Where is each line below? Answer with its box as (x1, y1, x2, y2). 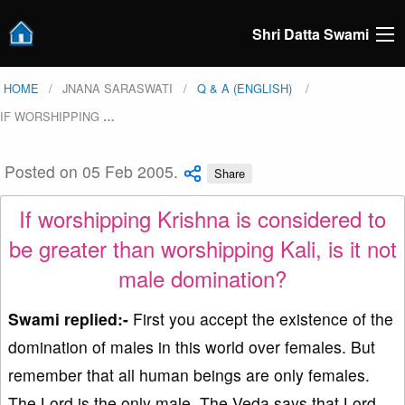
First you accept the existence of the (133, 306, 393, 330)
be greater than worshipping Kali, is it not (8, 232, 397, 265)
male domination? (118, 262, 287, 295)
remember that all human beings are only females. (8, 363, 370, 386)
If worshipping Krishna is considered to (19, 202, 386, 235)
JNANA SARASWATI (62, 80, 174, 98)
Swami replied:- (8, 306, 133, 330)
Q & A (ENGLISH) (196, 80, 296, 98)
